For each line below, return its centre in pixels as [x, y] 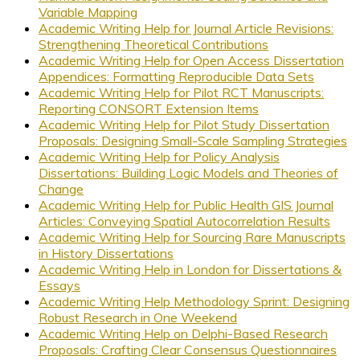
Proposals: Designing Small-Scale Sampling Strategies [193, 141]
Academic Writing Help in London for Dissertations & [190, 270]
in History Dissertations [106, 254]
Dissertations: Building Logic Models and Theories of [188, 173]
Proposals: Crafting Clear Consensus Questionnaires [188, 350]
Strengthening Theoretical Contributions [153, 45]
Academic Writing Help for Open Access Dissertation [191, 61]
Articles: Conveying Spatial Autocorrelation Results [184, 221]
